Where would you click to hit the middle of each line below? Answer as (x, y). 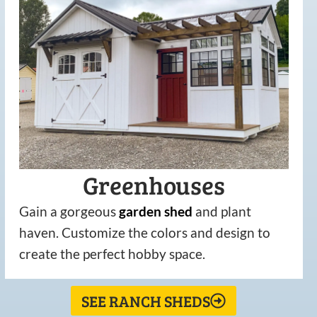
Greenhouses (154, 185)
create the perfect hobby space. (112, 254)
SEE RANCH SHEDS (146, 301)
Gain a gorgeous (69, 212)
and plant (223, 212)
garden (140, 212)
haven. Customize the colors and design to (144, 233)
